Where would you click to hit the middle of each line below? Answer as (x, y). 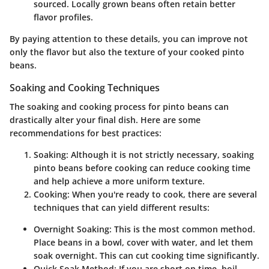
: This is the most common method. (182, 229)
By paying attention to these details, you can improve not (129, 38)
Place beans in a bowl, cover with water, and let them (143, 243)
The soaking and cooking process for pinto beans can (119, 107)
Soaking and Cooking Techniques (85, 87)
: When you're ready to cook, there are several (162, 195)
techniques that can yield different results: (122, 208)
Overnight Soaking (71, 229)
